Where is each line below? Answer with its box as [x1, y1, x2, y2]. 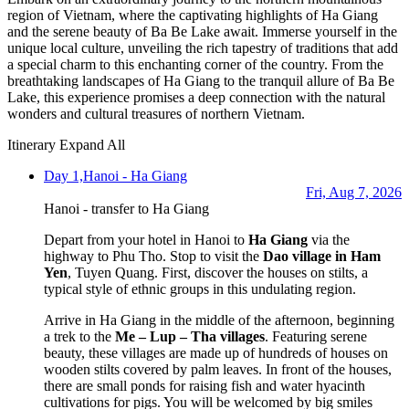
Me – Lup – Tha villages [115, 328, 265, 344]
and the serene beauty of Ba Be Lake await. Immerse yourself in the [7, 23, 397, 39]
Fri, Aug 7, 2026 [306, 184, 402, 200]
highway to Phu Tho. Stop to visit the [44, 247, 259, 264]
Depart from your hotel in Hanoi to [44, 231, 248, 247]
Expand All [59, 136, 125, 152]
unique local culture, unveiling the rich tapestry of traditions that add [7, 39, 398, 56]
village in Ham [292, 247, 381, 264]
